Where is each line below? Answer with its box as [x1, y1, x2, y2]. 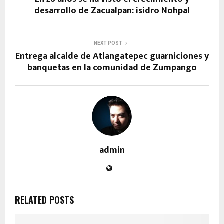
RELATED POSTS [15, 193, 74, 206]
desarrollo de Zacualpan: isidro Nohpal [34, 3, 190, 18]
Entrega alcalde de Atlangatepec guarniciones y [15, 48, 209, 64]
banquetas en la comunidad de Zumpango [27, 60, 197, 75]
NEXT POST [93, 40, 122, 46]
